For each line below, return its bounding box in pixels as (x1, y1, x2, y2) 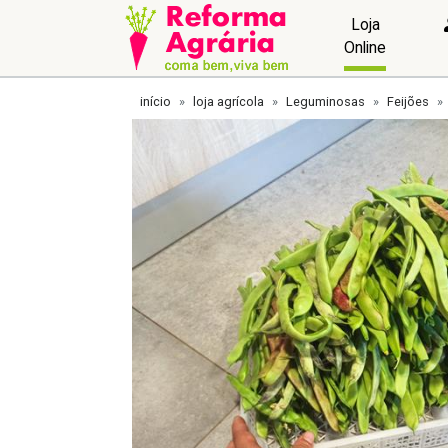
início (140, 94, 171, 109)
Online (344, 37, 387, 57)
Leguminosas (286, 94, 365, 109)
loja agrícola (193, 94, 264, 109)
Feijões (387, 94, 429, 109)
